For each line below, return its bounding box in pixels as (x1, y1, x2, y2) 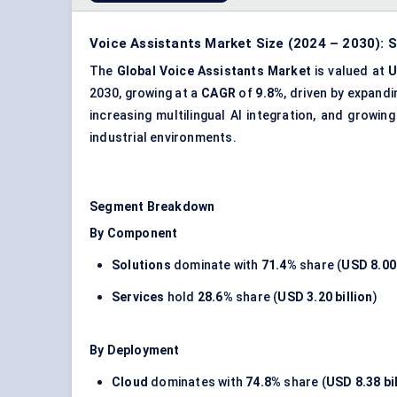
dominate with (170, 258, 261, 273)
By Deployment (90, 343, 180, 358)
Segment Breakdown (90, 199, 215, 214)
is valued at (311, 64, 389, 79)
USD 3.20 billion (277, 290, 373, 305)
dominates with (148, 375, 246, 390)
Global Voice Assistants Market (116, 64, 312, 79)
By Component (90, 226, 178, 241)
